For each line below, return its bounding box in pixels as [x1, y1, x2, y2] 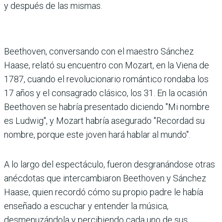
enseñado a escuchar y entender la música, [4, 200, 168, 211]
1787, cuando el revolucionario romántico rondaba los [4, 73, 209, 84]
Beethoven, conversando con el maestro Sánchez [4, 46, 194, 56]
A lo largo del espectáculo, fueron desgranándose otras [4, 159, 215, 169]
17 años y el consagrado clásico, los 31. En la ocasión [4, 87, 207, 98]
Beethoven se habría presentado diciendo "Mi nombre [4, 101, 210, 112]
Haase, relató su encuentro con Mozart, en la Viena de [4, 59, 209, 70]
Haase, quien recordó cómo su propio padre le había [4, 186, 203, 197]
